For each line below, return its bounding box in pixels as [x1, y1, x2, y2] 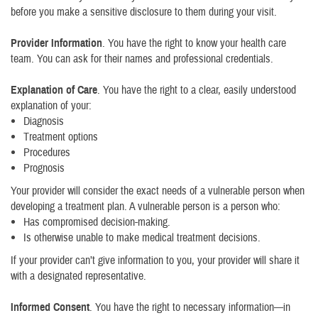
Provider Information [11, 36, 102, 50]
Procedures [23, 146, 70, 160]
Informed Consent [11, 300, 89, 314]
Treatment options [23, 130, 98, 144]
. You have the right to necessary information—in [89, 300, 290, 314]
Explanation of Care [11, 83, 97, 97]
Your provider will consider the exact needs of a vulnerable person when [11, 184, 305, 198]
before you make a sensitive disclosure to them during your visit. [11, 5, 277, 19]
